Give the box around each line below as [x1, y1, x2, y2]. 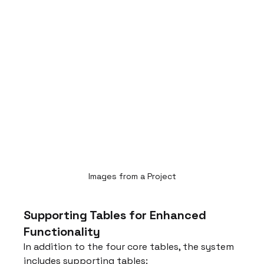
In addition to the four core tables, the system [24, 240, 237, 253]
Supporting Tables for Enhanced [24, 207, 210, 223]
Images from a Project [88, 170, 176, 181]
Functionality [24, 223, 101, 239]
